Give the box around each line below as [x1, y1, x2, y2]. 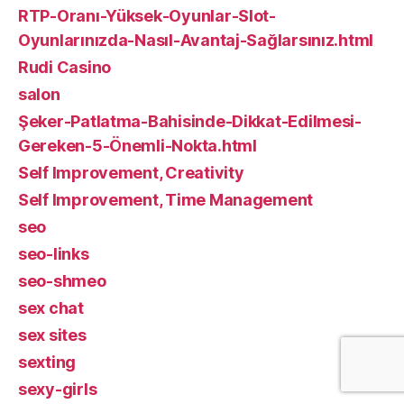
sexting [18, 352, 77, 372]
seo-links [18, 243, 89, 263]
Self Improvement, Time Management [18, 189, 314, 209]
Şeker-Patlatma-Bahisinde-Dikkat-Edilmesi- [18, 111, 362, 131]
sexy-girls [18, 379, 97, 399]
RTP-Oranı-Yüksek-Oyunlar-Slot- [18, 5, 276, 25]
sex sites [18, 325, 87, 344]
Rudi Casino [18, 57, 112, 77]
